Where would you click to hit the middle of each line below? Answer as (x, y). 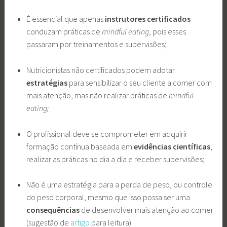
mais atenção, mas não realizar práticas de (97, 96)
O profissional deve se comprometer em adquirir (107, 134)
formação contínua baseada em (80, 146)
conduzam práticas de (64, 32)
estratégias (47, 83)
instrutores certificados (147, 19)
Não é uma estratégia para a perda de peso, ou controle (119, 185)
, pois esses (167, 32)
